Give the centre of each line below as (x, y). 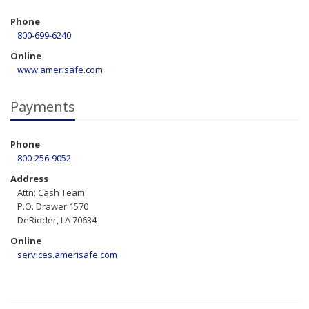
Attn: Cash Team (51, 192)
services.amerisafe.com (67, 255)
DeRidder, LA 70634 (57, 220)
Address (29, 179)
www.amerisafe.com (60, 70)
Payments (43, 107)
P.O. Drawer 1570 (53, 206)
